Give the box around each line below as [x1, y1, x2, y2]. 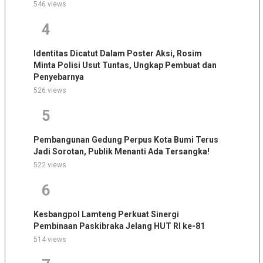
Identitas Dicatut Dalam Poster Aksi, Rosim [33, 48, 202, 58]
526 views [33, 86, 66, 95]
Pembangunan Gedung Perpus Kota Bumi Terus [33, 134, 218, 144]
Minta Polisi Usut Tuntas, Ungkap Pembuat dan [33, 60, 217, 70]
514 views [33, 235, 66, 244]
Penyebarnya [33, 72, 84, 82]
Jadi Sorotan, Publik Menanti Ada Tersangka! [33, 146, 210, 156]
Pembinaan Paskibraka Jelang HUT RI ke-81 [33, 221, 205, 231]
